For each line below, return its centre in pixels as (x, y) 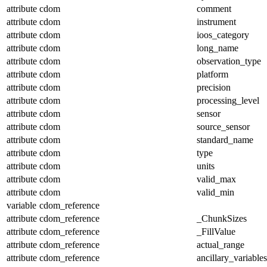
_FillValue (216, 231)
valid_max (216, 179)
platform (212, 74)
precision (214, 87)
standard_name (225, 139)
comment (214, 8)
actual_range (221, 244)
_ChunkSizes (222, 218)
